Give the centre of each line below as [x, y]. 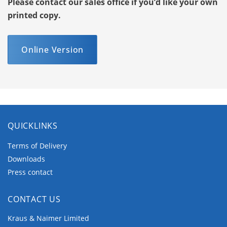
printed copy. [34, 15]
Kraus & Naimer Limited [48, 218]
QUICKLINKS [33, 126]
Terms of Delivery [37, 146]
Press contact [30, 172]
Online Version [53, 50]
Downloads [26, 159]
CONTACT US [34, 199]
